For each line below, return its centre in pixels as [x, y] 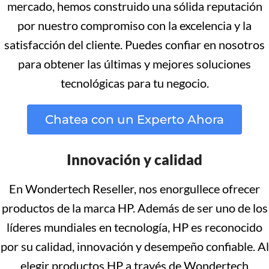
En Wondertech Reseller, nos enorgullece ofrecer [134, 189]
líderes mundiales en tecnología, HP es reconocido [134, 227]
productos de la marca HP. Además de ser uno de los [134, 208]
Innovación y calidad [134, 159]
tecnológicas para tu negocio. [134, 83]
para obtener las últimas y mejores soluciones [134, 64]
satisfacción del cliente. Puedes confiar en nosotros [134, 44]
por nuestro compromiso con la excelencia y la [134, 25]
